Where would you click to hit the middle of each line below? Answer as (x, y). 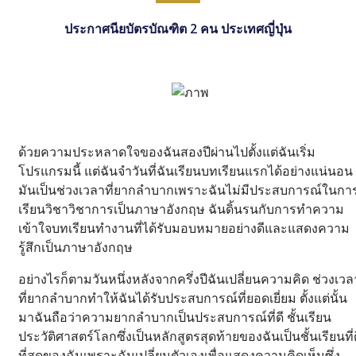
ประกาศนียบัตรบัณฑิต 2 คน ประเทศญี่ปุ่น (178, 29)
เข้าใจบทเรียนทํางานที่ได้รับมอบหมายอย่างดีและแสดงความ (184, 228)
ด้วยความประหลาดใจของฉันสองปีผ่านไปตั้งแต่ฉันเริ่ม (167, 152)
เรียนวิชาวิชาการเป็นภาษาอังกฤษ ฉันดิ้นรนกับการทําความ (181, 209)
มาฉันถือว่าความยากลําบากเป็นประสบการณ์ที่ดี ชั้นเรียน (175, 317)
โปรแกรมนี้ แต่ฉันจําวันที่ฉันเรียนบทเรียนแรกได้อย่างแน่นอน (186, 171)
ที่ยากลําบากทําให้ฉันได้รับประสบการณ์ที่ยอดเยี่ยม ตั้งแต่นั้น (183, 298)
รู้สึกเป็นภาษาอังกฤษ (75, 248)
